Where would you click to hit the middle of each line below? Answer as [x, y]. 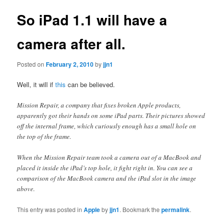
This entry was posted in [51, 209]
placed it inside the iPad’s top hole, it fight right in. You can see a [105, 168]
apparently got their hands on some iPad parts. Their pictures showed [111, 116]
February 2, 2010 [70, 64]
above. [26, 189]
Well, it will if [36, 85]
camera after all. [71, 43]
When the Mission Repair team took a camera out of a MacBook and [109, 158]
